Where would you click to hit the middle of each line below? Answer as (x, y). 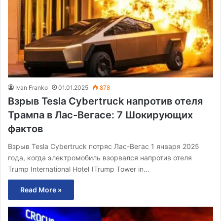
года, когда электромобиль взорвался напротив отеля (100, 158)
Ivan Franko (32, 88)
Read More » (41, 190)
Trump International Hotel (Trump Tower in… (79, 169)
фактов (25, 129)
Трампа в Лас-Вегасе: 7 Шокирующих (100, 115)
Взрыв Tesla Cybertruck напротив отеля (105, 101)
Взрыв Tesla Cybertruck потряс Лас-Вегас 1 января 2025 (104, 147)
